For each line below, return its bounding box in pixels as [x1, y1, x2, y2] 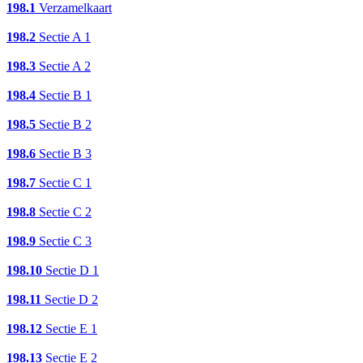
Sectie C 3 [36, 234, 92, 249]
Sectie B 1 [36, 88, 92, 103]
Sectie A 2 [36, 59, 91, 74]
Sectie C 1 [36, 176, 92, 190]
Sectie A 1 [36, 30, 91, 45]
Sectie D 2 [41, 293, 98, 307]
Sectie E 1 [42, 322, 97, 336]
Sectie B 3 [36, 147, 92, 161]
